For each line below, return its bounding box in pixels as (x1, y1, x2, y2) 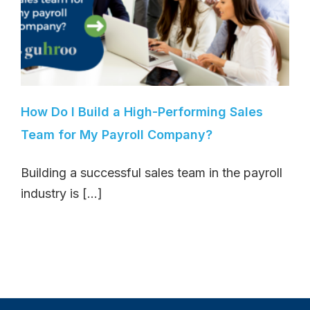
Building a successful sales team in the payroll (21, 165, 282, 180)
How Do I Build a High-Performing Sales (21, 104, 263, 119)
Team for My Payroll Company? (21, 127, 212, 142)
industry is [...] (21, 185, 102, 201)
